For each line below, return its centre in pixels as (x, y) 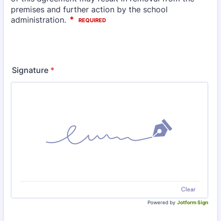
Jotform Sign (193, 203)
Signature (30, 70)
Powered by (162, 203)
